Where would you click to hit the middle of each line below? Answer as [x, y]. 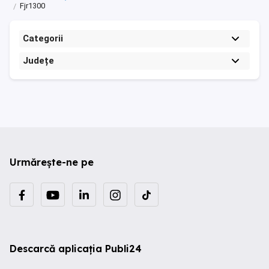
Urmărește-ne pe [52, 162]
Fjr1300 [32, 6]
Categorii [43, 38]
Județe [38, 61]
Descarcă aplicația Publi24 [76, 249]
